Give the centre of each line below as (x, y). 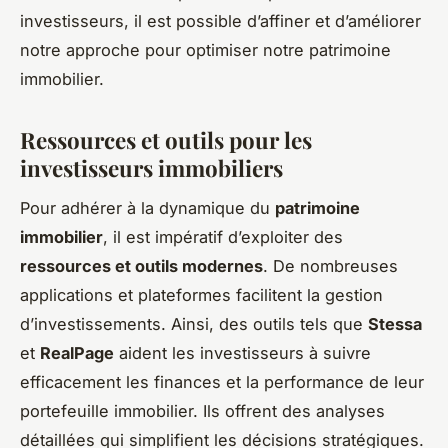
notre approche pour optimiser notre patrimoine (205, 49)
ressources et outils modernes (141, 266)
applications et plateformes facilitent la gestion (201, 295)
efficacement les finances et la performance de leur (222, 382)
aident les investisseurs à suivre (242, 353)
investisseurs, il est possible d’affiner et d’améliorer (220, 20)
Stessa (395, 324)
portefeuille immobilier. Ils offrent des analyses (202, 411)
